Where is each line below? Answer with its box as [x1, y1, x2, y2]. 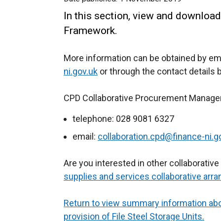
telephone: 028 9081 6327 [73, 113, 174, 124]
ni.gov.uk [64, 66, 98, 76]
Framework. [64, 25, 117, 37]
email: [73, 131, 98, 142]
